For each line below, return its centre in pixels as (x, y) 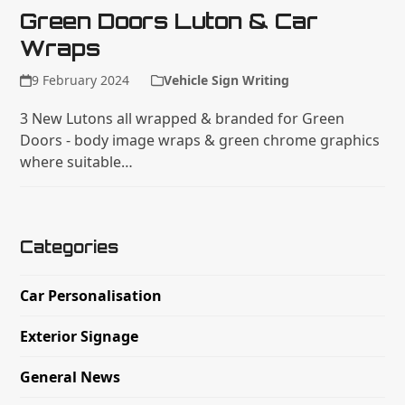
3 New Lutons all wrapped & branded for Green (183, 118)
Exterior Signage (80, 336)
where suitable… (77, 161)
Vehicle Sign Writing (226, 80)
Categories (70, 246)
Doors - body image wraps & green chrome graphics (200, 140)
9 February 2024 (80, 80)
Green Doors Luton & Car (170, 20)
